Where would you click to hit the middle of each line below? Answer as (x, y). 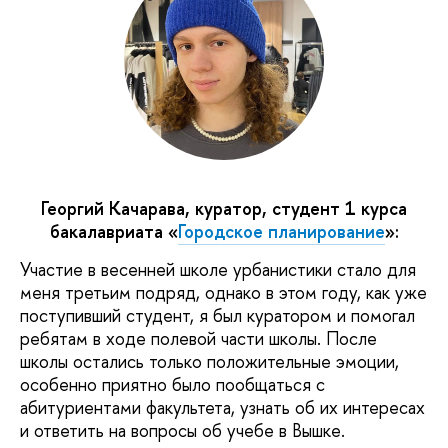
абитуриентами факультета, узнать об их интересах (222, 407)
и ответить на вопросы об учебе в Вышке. (182, 430)
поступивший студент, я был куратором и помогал (217, 315)
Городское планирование (281, 232)
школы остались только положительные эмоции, (209, 361)
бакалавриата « (113, 232)
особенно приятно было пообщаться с (172, 384)
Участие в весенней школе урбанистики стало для (218, 269)
